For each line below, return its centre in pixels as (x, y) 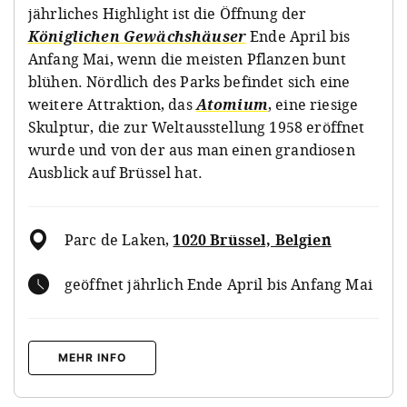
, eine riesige (313, 104)
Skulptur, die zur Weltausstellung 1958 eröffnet (197, 127)
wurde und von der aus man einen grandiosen (192, 149)
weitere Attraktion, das (112, 104)
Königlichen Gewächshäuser (137, 36)
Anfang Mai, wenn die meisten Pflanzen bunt (187, 59)
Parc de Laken (115, 239)
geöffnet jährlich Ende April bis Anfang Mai (218, 284)
